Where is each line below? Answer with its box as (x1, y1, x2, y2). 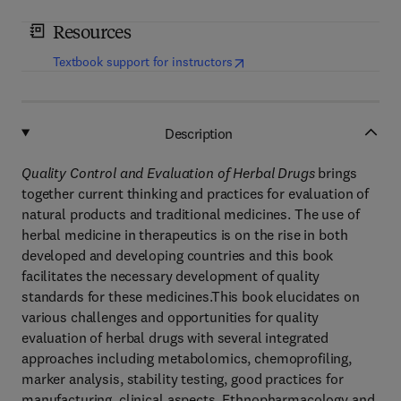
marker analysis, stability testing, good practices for (21, 370, 344, 388)
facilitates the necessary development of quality (21, 267, 320, 285)
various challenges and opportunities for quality (21, 308, 320, 326)
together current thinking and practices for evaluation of (21, 184, 370, 202)
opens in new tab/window (235, 53, 377, 69)
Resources (53, 25, 131, 43)
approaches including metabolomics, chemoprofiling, (21, 349, 352, 367)
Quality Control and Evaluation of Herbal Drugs (21, 164, 315, 182)
